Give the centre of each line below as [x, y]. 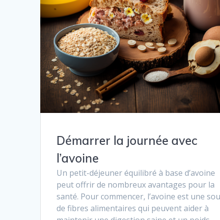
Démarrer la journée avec [127, 141]
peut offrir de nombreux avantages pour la [136, 185]
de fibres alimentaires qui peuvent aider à [133, 208]
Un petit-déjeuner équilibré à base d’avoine [136, 173]
